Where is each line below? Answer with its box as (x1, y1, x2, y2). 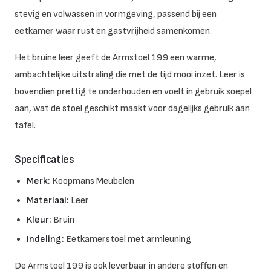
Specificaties (15, 153, 74, 166)
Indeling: (27, 233, 64, 245)
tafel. (15, 120, 36, 131)
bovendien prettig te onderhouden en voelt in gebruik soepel (15, 86, 252, 97)
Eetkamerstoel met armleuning (64, 233, 191, 245)
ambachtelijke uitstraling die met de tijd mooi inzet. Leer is (15, 69, 245, 80)
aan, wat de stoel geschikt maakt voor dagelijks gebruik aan (15, 103, 250, 114)
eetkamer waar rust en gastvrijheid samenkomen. (15, 25, 212, 37)
